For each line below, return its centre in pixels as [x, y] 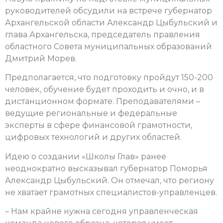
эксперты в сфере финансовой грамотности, [99, 125]
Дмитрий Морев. [41, 58]
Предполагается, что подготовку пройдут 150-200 [109, 78]
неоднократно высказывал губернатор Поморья [106, 168]
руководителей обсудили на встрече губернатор [109, 10]
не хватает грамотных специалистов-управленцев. [111, 192]
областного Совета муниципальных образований [109, 46]
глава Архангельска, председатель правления [103, 34]
